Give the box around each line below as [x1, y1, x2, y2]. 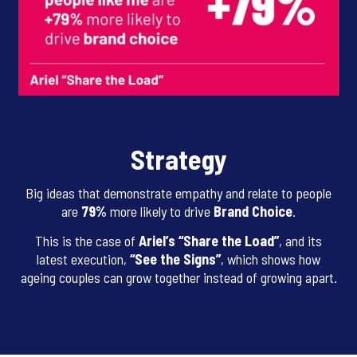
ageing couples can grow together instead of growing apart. [20, 268, 337, 286]
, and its [279, 231, 322, 249]
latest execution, [37, 249, 130, 268]
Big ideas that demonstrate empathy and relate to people [25, 183, 331, 202]
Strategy [130, 142, 227, 175]
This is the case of [35, 231, 139, 249]
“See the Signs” [130, 249, 221, 268]
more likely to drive [107, 202, 214, 220]
